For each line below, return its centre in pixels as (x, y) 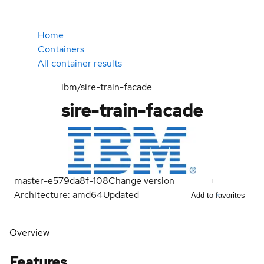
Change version (141, 181)
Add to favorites (218, 195)
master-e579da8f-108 (61, 181)
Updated (122, 195)
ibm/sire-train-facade (107, 87)
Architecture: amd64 (58, 195)
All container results (80, 63)
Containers (61, 49)
